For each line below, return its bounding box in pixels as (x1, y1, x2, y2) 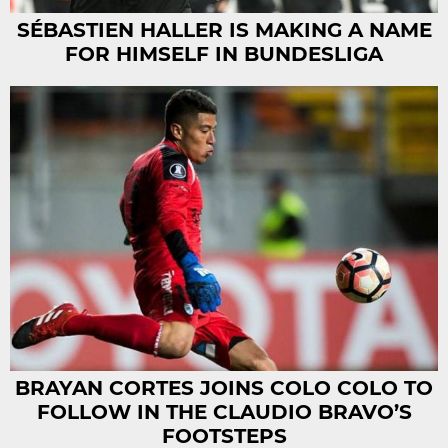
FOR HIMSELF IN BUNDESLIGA (65, 41, 383, 66)
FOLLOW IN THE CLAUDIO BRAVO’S (36, 399, 412, 424)
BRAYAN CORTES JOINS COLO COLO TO (15, 375, 433, 400)
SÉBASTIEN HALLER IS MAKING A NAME (16, 17, 432, 42)
